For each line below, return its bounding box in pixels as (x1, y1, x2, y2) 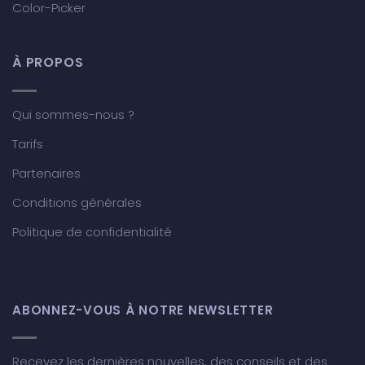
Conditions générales (12, 194, 142, 212)
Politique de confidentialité (12, 223, 172, 241)
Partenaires (12, 165, 81, 182)
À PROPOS (12, 53, 84, 73)
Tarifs (12, 135, 43, 153)
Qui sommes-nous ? (12, 106, 134, 124)
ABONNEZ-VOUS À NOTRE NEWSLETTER (12, 301, 274, 319)
